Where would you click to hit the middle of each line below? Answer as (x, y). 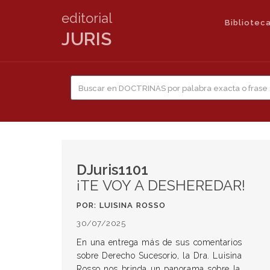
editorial (87, 18)
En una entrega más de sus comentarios (159, 242)
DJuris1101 (112, 170)
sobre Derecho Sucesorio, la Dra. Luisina (159, 256)
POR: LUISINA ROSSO (121, 205)
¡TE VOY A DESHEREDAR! (161, 185)
